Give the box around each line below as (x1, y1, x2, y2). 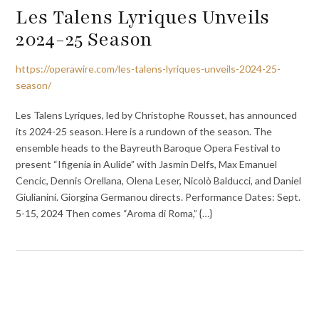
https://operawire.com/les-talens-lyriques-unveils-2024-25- (16, 62, 281, 75)
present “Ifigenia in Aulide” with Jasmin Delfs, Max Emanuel (16, 158, 278, 171)
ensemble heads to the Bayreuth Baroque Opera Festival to (16, 142, 281, 155)
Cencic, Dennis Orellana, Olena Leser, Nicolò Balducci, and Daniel (16, 174, 302, 187)
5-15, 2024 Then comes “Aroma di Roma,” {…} (16, 207, 213, 220)
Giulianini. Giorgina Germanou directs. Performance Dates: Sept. (16, 191, 301, 204)
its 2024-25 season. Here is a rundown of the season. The (16, 125, 273, 138)
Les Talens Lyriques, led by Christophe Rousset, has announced (16, 109, 298, 122)
